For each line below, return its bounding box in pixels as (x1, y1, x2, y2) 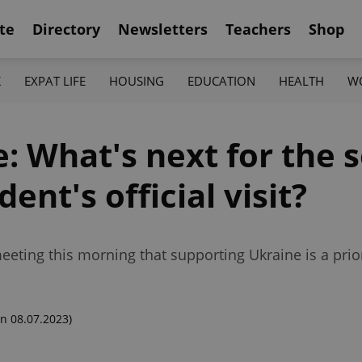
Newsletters (118, 19, 208, 39)
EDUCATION (187, 72, 256, 89)
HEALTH (279, 72, 325, 89)
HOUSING (108, 72, 164, 89)
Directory (32, 19, 100, 39)
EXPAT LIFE (23, 72, 86, 89)
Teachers (225, 19, 291, 39)
